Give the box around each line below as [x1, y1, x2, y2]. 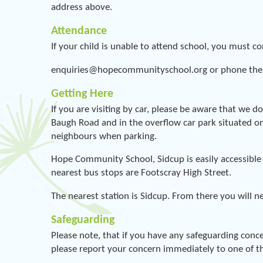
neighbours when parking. [51, 131, 157, 141]
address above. [51, 2, 114, 13]
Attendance [51, 25, 107, 38]
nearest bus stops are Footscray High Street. [51, 168, 231, 178]
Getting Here [51, 87, 113, 100]
